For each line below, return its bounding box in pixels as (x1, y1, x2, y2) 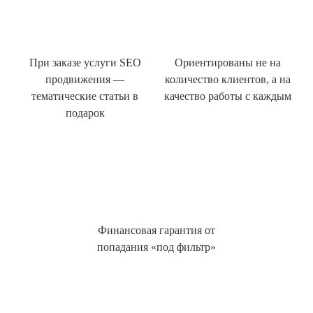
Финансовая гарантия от (98, 224, 215, 237)
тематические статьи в (31, 90, 139, 103)
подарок (65, 107, 105, 119)
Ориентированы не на (175, 57, 282, 69)
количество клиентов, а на (165, 73, 291, 86)
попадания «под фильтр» (97, 241, 216, 254)
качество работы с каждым (164, 90, 292, 103)
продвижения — (45, 73, 125, 86)
